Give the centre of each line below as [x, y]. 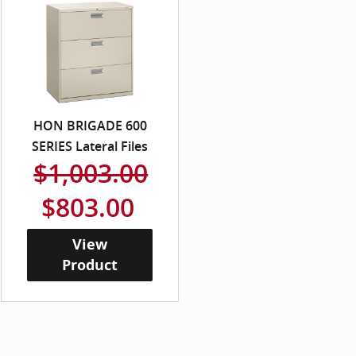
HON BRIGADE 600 [90, 126]
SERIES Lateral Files [90, 147]
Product [90, 265]
